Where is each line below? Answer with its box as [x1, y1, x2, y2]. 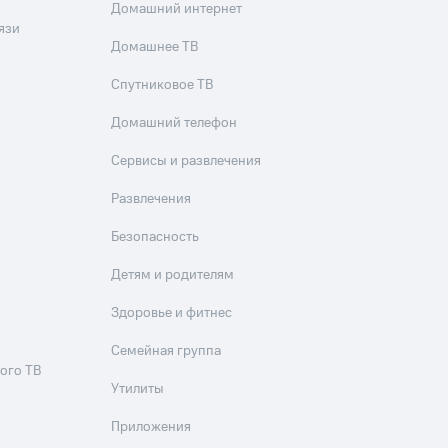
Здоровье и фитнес [111, 303, 233, 323]
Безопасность [111, 227, 200, 247]
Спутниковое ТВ [111, 75, 214, 95]
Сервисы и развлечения [111, 151, 262, 171]
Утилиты [111, 379, 165, 399]
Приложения [111, 417, 192, 437]
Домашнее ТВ [111, 37, 199, 57]
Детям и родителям [111, 265, 235, 285]
